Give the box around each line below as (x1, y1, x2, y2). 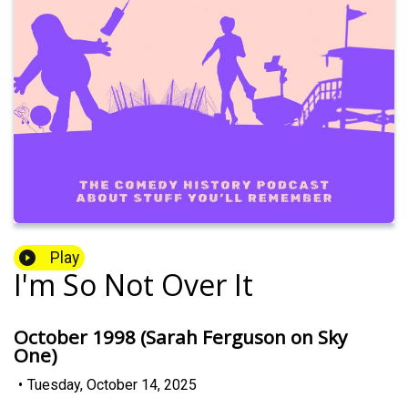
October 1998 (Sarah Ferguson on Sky (14, 324, 347, 351)
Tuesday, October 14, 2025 (27, 375, 197, 393)
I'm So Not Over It (14, 265, 253, 305)
